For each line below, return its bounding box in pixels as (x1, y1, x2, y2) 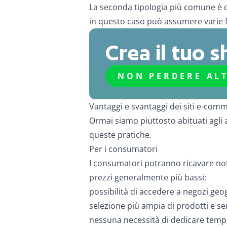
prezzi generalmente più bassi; (89, 172, 206, 183)
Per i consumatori (89, 143, 158, 155)
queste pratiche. (89, 129, 152, 140)
